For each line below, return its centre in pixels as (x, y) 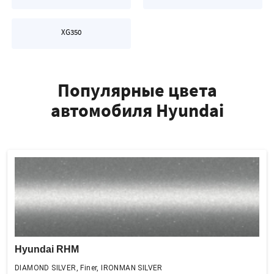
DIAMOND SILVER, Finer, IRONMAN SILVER (89, 268)
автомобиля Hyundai (137, 110)
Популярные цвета (137, 90)
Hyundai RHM (47, 249)
